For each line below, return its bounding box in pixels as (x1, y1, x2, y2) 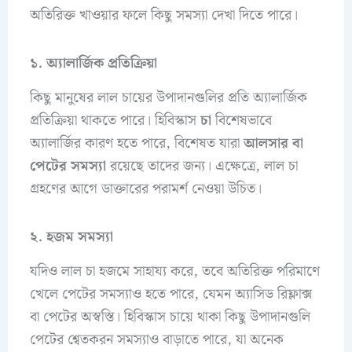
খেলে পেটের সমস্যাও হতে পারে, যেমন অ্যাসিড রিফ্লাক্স (29, 283, 312, 306)
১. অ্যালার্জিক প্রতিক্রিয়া (29, 51, 157, 75)
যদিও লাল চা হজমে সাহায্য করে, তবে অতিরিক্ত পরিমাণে (29, 260, 320, 284)
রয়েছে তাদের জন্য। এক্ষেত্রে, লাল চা (105, 155, 298, 178)
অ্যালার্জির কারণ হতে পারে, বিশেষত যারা (29, 132, 244, 156)
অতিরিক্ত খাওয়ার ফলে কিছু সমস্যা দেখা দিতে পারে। (29, 4, 298, 27)
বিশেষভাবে (211, 109, 272, 133)
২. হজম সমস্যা (29, 225, 113, 248)
